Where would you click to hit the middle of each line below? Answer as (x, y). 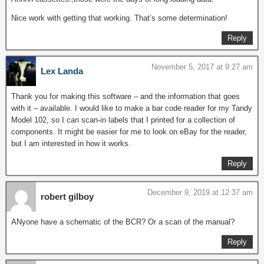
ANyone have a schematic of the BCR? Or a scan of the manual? (123, 222)
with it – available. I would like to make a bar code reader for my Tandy (132, 108)
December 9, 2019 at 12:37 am (200, 193)
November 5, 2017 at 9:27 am (202, 67)
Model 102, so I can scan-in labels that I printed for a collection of (123, 120)
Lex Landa (62, 71)
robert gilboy (67, 197)
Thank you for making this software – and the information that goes (126, 97)
